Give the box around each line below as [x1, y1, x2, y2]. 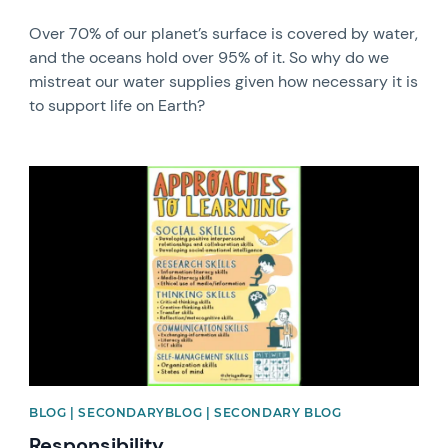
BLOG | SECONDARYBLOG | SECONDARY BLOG [29, 404, 342, 420]
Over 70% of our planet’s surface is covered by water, [29, 23, 419, 45]
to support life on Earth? [29, 95, 206, 117]
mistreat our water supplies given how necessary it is [29, 71, 419, 93]
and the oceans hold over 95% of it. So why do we [29, 47, 390, 69]
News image [28, 164, 118, 186]
